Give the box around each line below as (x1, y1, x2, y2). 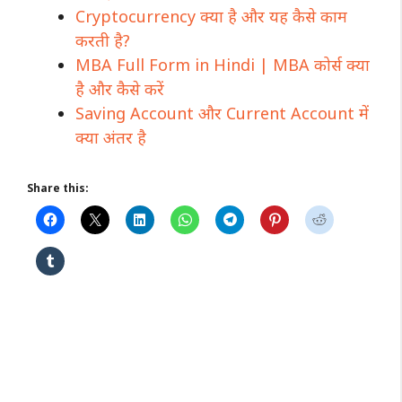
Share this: (27, 179, 89, 196)
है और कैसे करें (75, 77, 164, 100)
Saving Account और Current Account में (75, 101, 369, 124)
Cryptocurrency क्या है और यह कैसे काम (75, 4, 347, 27)
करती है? (75, 29, 130, 51)
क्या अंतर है (75, 126, 146, 148)
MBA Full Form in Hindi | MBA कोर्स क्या (75, 53, 370, 75)
